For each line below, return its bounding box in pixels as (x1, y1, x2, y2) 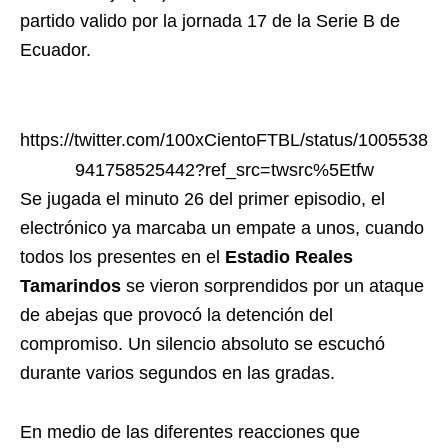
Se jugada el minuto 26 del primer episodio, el (20, 189, 385, 209)
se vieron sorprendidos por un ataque (121, 276, 424, 296)
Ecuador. (20, 40, 91, 60)
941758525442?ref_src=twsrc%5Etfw (74, 160, 374, 180)
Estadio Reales (225, 247, 353, 267)
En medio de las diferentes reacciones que (20, 422, 360, 442)
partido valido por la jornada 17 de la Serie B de (20, 11, 400, 31)
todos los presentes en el (20, 247, 225, 267)
